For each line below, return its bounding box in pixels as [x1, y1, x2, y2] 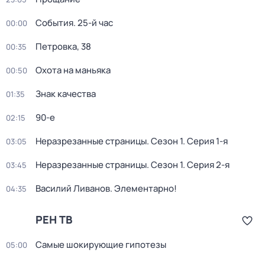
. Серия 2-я [183, 159, 230, 171]
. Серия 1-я [183, 135, 228, 147]
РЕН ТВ [35, 212, 72, 227]
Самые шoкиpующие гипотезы [35, 238, 166, 251]
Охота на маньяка [35, 64, 111, 76]
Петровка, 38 [35, 40, 91, 53]
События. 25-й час [35, 17, 113, 29]
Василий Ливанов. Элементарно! [35, 182, 177, 195]
